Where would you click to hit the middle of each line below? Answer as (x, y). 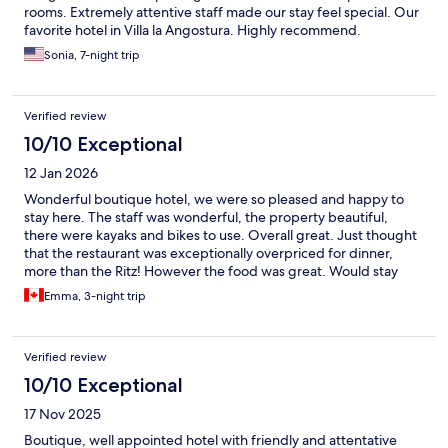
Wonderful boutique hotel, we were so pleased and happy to (214, 198)
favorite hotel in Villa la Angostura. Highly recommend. (192, 29)
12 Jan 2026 (61, 172)
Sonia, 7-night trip (92, 54)
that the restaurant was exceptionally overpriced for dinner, (208, 252)
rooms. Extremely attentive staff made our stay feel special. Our (221, 11)
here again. (59, 288)
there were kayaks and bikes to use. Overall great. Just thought (220, 234)
